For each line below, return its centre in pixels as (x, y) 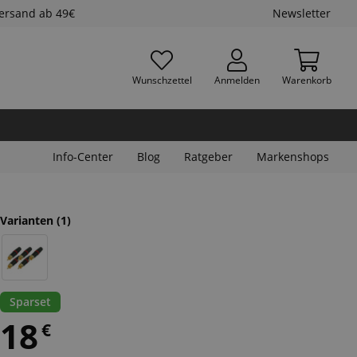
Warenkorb (306, 80)
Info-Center (83, 157)
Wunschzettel (162, 80)
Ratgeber (208, 157)
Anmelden (237, 80)
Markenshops (293, 157)
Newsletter (302, 13)
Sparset (30, 302)
